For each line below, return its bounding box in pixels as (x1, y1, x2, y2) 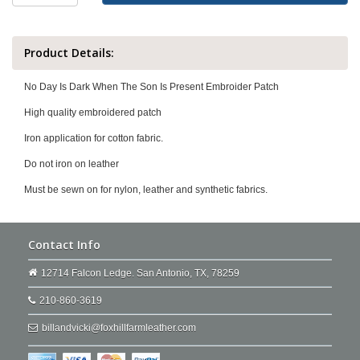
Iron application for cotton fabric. (24, 133, 163, 144)
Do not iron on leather (24, 158, 119, 170)
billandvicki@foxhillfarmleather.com (42, 322, 196, 333)
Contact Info (28, 237, 100, 252)
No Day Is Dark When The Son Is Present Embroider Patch (24, 81, 279, 92)
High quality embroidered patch (24, 107, 162, 118)
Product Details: (24, 45, 114, 60)
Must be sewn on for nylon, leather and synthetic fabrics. (24, 184, 268, 195)
